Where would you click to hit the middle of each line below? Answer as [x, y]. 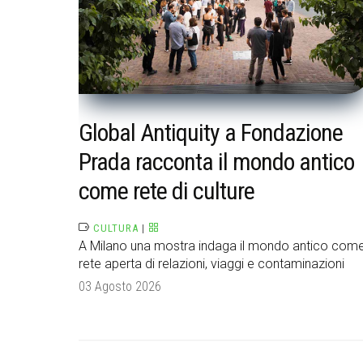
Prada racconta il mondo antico [216, 162]
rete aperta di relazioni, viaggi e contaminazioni [211, 264]
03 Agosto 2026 [120, 287]
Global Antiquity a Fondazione [211, 133]
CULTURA [116, 228]
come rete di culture [167, 191]
